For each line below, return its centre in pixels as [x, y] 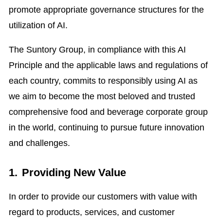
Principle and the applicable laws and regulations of [108, 65]
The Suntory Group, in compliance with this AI [97, 49]
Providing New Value [74, 173]
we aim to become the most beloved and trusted [102, 96]
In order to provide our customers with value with [103, 197]
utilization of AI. [38, 25]
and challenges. [39, 143]
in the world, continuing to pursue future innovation [106, 127]
